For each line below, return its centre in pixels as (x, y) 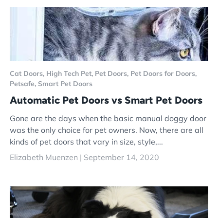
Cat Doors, (28, 74)
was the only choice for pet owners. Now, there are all (107, 130)
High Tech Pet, (71, 74)
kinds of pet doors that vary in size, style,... (86, 141)
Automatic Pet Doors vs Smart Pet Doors (106, 100)
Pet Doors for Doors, (163, 74)
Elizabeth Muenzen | (47, 157)
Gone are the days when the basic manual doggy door (108, 118)
